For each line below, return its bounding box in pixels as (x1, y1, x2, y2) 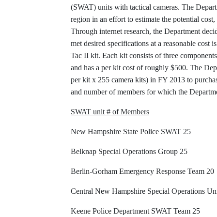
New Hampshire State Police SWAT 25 (71, 127, 191, 136)
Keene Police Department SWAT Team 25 (71, 207, 200, 215)
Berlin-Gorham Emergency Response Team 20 (71, 167, 214, 175)
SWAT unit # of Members (71, 108, 149, 116)
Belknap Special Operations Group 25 (71, 147, 187, 155)
